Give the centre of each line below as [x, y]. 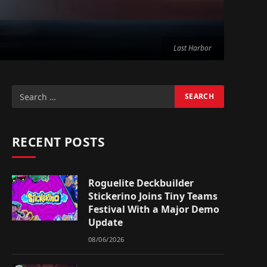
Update [105, 222]
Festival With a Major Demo [154, 209]
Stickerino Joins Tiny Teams [153, 196]
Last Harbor [193, 48]
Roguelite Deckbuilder [141, 183]
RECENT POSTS [59, 142]
